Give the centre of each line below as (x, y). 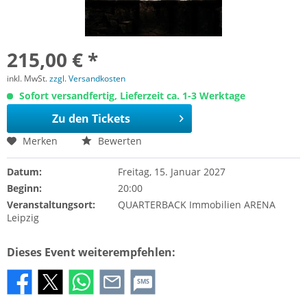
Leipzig (23, 218)
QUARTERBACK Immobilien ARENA (196, 205)
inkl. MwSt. (28, 78)
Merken (40, 141)
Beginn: (24, 188)
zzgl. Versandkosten (87, 78)
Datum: (24, 172)
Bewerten (119, 141)
